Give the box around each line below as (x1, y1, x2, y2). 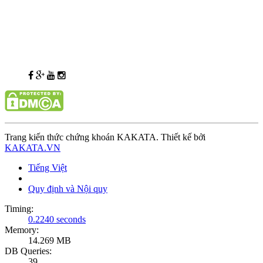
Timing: (5, 203, 33, 214)
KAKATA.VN (5, 142, 60, 153)
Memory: (5, 224, 39, 235)
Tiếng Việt (28, 162, 67, 173)
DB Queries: (5, 245, 52, 256)
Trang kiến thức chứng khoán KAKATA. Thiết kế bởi (5, 131, 205, 142)
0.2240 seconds (28, 214, 86, 224)
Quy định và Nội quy (28, 183, 107, 194)
